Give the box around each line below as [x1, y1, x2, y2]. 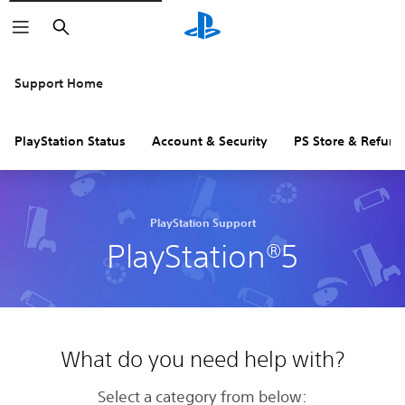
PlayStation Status [14, 133, 126, 149]
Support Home [14, 75, 103, 91]
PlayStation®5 [106, 238, 299, 274]
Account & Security [152, 133, 268, 149]
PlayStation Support [149, 215, 256, 230]
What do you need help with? [61, 346, 344, 372]
